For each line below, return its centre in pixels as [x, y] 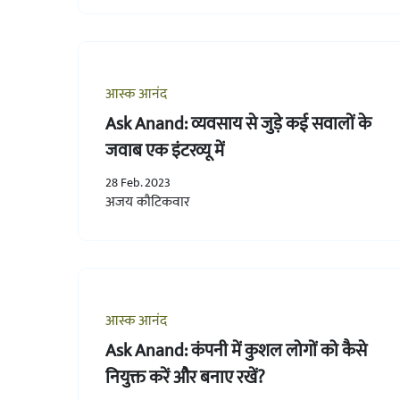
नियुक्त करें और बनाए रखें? [185, 377]
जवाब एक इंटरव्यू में [165, 150]
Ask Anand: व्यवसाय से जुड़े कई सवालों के [238, 124]
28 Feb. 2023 [138, 182]
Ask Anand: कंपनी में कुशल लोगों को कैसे [236, 350]
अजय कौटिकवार [148, 202]
